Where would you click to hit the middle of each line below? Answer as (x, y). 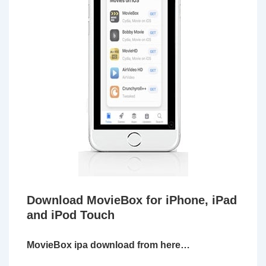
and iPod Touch (71, 215)
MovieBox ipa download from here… (108, 245)
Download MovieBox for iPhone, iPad (132, 200)
